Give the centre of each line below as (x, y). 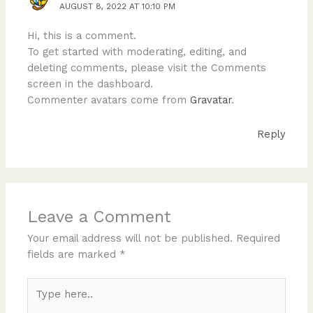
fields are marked (74, 255)
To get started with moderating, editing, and (137, 52)
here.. (41, 301)
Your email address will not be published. (130, 239)
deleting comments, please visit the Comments (147, 68)
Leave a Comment (100, 217)
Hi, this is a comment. (82, 36)
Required (259, 239)
